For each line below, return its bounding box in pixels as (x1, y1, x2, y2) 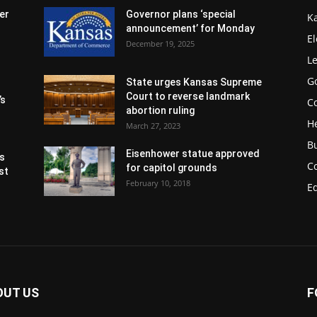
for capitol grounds (126, 162, 217, 174)
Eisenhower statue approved (126, 148, 260, 160)
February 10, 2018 (126, 178, 190, 189)
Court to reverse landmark (126, 91, 250, 103)
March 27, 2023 (126, 120, 180, 132)
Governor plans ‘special (126, 8, 236, 21)
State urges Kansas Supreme (126, 76, 262, 88)
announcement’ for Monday (126, 23, 255, 35)
